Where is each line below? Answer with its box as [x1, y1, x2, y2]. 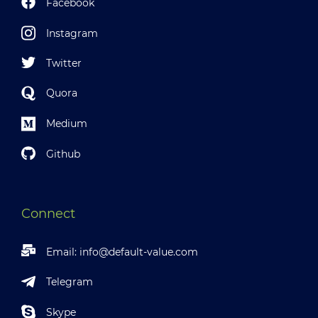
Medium [46, 117, 87, 131]
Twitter [46, 56, 82, 70]
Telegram [46, 275, 93, 289]
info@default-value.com [79, 245, 198, 258]
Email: [46, 245, 79, 258]
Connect [21, 205, 75, 221]
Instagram [46, 26, 98, 40]
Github [46, 147, 80, 160]
